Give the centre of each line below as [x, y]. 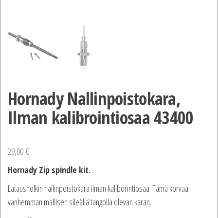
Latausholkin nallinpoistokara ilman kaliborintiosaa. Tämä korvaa [98, 189]
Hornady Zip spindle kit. [49, 170]
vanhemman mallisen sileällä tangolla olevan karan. [80, 202]
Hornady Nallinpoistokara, [94, 99]
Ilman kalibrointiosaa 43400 [101, 118]
